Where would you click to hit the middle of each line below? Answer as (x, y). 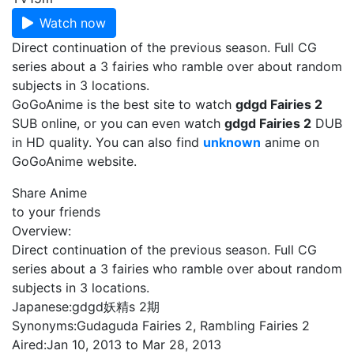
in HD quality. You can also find (107, 142)
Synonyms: (44, 326)
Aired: (29, 345)
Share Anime (49, 193)
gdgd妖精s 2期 (116, 307)
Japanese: (42, 307)
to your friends (56, 212)
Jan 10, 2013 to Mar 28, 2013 (134, 345)
